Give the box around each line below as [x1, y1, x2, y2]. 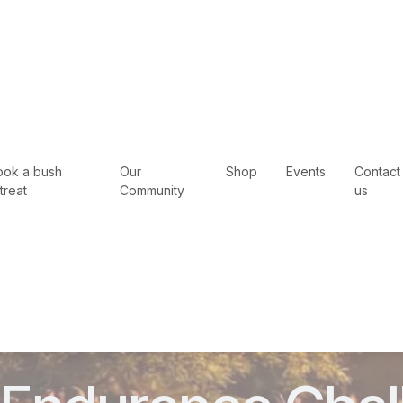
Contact [354, 164, 401, 179]
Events [286, 164, 327, 179]
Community [119, 183, 184, 198]
